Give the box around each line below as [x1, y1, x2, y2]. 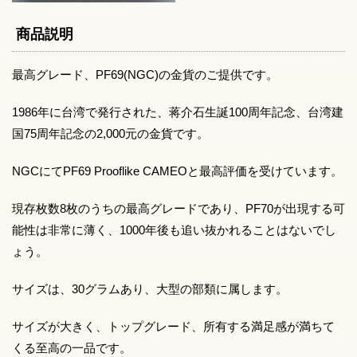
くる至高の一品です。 [12, 340, 131, 355]
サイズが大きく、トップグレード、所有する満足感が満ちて [12, 319, 335, 333]
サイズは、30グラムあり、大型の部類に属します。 [12, 281, 288, 296]
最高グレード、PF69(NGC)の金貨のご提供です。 [12, 67, 278, 81]
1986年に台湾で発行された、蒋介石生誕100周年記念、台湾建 [12, 104, 343, 119]
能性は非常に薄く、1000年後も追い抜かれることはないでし [12, 222, 336, 237]
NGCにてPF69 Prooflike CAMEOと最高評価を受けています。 [12, 163, 343, 178]
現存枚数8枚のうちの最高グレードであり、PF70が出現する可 [12, 201, 345, 215]
